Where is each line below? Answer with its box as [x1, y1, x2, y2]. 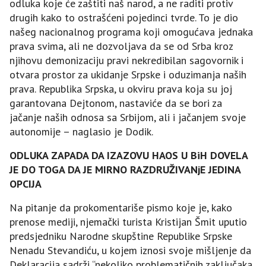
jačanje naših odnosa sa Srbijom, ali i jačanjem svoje [9, 110, 246, 124]
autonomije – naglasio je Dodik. [9, 124, 153, 138]
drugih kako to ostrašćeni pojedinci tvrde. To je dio [9, 10, 238, 24]
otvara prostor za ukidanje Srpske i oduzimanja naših [9, 67, 246, 81]
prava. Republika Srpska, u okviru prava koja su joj [9, 81, 232, 96]
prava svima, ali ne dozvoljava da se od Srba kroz [9, 39, 233, 53]
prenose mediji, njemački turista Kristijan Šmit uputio [9, 214, 247, 229]
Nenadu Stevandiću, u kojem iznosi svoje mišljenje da [9, 243, 251, 257]
